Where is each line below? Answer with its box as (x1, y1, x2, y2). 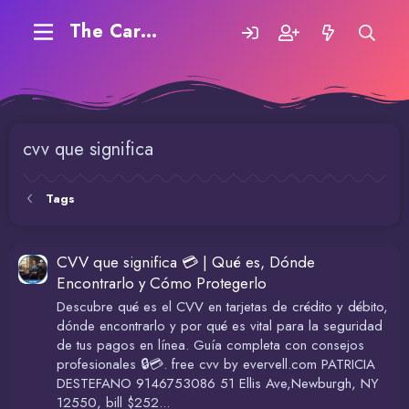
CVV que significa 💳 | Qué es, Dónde (57, 251, 315, 274)
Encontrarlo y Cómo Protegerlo (57, 272, 267, 295)
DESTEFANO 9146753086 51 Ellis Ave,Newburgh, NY (57, 373, 379, 394)
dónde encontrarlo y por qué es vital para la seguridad (57, 316, 383, 337)
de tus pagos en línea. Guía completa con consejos (57, 335, 364, 356)
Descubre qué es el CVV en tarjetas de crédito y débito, (57, 297, 388, 318)
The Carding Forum (141, 18, 158, 45)
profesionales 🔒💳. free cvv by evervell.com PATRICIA (57, 354, 375, 375)
